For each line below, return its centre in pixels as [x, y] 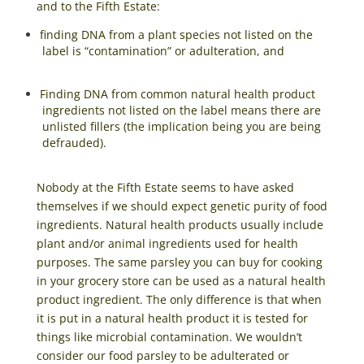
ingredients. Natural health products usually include [180, 224]
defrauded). [74, 142]
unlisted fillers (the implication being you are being [181, 126]
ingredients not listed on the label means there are [181, 110]
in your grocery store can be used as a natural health [181, 280]
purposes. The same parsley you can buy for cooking [179, 262]
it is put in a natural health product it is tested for [172, 318]
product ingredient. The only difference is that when [179, 299]
